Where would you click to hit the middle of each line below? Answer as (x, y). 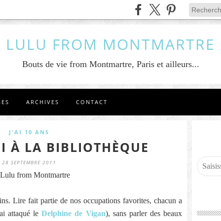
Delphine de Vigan (74, 213)
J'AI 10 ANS (29, 132)
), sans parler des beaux (144, 213)
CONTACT (92, 102)
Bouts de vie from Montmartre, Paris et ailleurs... (110, 64)
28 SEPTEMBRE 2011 (29, 162)
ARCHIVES (43, 102)
